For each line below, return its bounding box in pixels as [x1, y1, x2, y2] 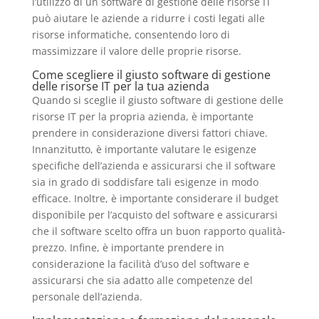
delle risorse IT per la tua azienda [31, 78, 209, 94]
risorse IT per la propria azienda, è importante [31, 109, 253, 123]
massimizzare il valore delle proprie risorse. [31, 43, 241, 58]
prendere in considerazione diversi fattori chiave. [31, 125, 268, 140]
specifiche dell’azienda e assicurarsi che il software [31, 158, 276, 172]
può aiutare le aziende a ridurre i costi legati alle [31, 11, 265, 25]
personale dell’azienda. [31, 289, 142, 303]
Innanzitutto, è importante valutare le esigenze [31, 142, 256, 156]
